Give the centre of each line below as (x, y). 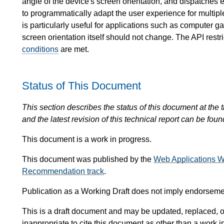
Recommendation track (63, 171)
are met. (74, 49)
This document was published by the (88, 159)
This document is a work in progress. (87, 139)
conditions (40, 49)
